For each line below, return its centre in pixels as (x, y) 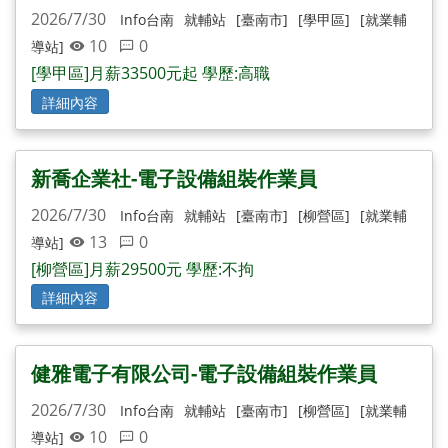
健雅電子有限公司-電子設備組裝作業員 (204, 373)
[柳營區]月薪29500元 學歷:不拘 (142, 268)
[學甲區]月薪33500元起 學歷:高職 (150, 73)
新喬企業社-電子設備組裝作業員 (174, 178)
